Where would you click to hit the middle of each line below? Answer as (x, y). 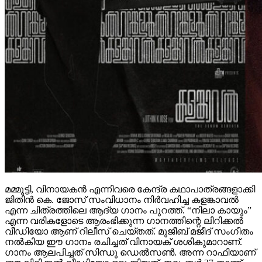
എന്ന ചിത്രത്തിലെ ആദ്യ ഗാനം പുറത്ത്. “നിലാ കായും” (128, 211)
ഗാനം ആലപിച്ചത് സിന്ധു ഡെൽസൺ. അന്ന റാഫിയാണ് (130, 253)
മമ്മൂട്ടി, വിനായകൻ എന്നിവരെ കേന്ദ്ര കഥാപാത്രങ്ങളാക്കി (130, 189)
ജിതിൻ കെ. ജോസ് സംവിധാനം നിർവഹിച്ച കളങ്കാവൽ (122, 200)
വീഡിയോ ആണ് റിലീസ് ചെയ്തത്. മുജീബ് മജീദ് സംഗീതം (129, 232)
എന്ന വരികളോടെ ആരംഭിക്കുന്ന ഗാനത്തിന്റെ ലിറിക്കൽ (124, 221)
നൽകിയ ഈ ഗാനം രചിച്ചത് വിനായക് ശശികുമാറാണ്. (123, 242)
